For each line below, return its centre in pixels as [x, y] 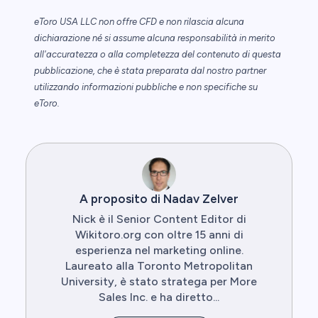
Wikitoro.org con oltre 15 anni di [159, 235]
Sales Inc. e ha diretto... [159, 297]
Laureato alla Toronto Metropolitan [159, 266]
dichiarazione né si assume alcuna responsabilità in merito [155, 38]
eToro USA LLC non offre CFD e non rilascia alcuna [139, 22]
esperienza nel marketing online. [159, 251]
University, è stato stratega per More [159, 282]
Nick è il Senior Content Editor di [159, 219]
